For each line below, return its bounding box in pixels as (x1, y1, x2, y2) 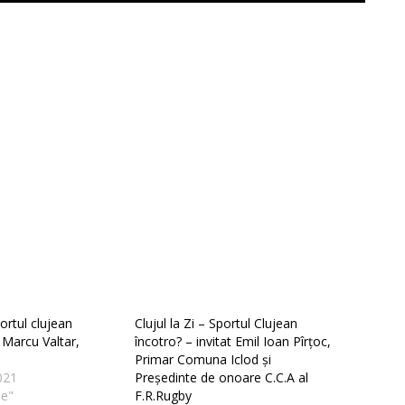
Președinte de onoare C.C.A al (135, 369, 308, 387)
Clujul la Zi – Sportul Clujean (135, 315, 297, 333)
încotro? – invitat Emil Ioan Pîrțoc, (135, 333, 331, 351)
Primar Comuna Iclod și (135, 351, 271, 369)
